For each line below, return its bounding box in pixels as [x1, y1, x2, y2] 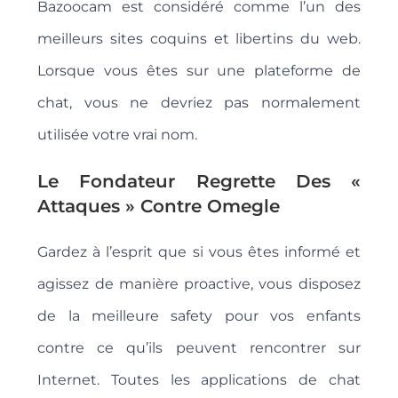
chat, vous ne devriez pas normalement [37, 94, 361, 112]
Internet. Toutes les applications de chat [37, 371, 361, 389]
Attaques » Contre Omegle [37, 195, 281, 218]
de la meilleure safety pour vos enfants [37, 307, 361, 325]
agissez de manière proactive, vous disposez [37, 275, 361, 293]
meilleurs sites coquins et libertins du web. [37, 30, 361, 48]
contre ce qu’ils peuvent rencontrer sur [37, 339, 361, 357]
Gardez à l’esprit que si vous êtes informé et [37, 243, 361, 261]
